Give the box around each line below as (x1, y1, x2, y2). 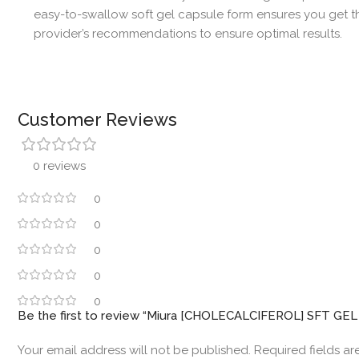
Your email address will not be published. (18, 342, 251, 357)
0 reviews (33, 158, 86, 173)
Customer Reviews (18, 108, 177, 130)
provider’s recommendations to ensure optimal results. (33, 26, 342, 41)
